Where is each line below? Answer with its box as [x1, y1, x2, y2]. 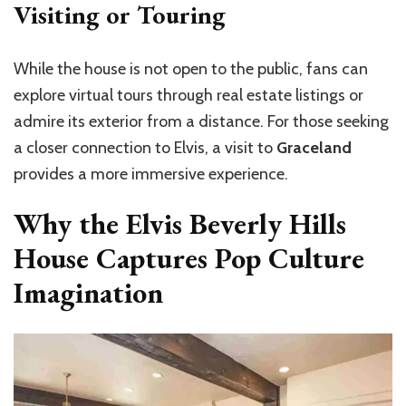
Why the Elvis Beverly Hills [14, 204, 346, 243]
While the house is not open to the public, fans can [14, 58, 368, 79]
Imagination [14, 273, 163, 312]
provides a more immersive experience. [14, 163, 288, 184]
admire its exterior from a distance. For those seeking [14, 111, 389, 131]
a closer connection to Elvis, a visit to [14, 137, 276, 158]
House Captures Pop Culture [14, 238, 364, 277]
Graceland [276, 137, 352, 158]
